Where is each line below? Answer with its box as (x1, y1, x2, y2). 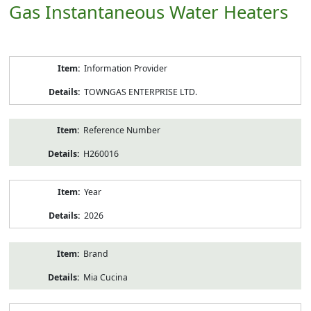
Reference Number (83, 124, 160, 136)
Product (8, 55, 40, 67)
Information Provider (83, 62, 167, 74)
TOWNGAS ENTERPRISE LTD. (83, 85, 197, 98)
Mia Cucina (83, 271, 128, 283)
